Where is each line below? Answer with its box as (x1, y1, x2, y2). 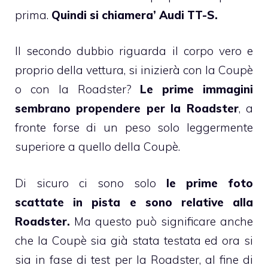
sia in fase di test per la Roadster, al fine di (15, 252, 253, 267)
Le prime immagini (140, 82, 254, 97)
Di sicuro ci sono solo (15, 175, 166, 190)
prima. (15, 7, 51, 22)
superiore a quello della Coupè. (15, 139, 180, 154)
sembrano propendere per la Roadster (15, 101, 239, 116)
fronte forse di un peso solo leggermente (15, 120, 253, 135)
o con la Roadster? (15, 82, 141, 97)
